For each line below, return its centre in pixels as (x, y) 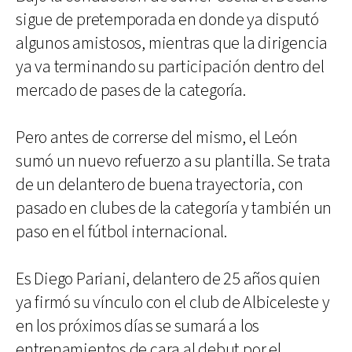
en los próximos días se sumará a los (138, 326)
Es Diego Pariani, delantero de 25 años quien (168, 279)
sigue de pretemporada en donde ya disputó (167, 20)
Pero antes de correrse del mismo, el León (157, 138)
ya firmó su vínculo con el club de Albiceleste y (173, 303)
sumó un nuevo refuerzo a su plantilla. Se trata (173, 161)
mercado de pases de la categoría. (131, 91)
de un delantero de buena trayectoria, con (159, 185)
